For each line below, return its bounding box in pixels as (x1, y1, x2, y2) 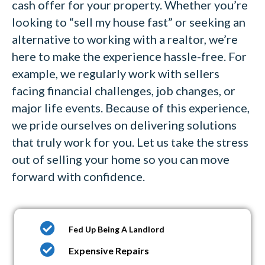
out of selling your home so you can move (12, 151, 230, 166)
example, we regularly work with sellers (12, 66, 219, 80)
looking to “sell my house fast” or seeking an (12, 14, 245, 29)
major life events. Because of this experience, (12, 100, 250, 115)
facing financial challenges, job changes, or (12, 83, 235, 98)
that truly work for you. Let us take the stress (12, 134, 248, 149)
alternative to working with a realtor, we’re (12, 31, 238, 46)
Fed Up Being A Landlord (69, 224, 164, 235)
